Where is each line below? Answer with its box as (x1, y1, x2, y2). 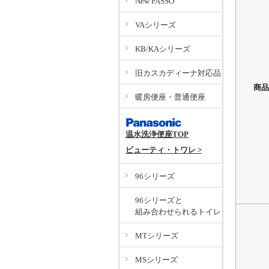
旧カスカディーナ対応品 (135, 68, 221, 77)
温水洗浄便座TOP (125, 130, 189, 139)
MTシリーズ (135, 231, 178, 240)
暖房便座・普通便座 (135, 92, 205, 101)
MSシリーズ (135, 255, 178, 264)
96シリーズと (135, 196, 183, 205)
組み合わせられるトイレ (135, 207, 221, 216)
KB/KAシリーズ (135, 44, 190, 53)
